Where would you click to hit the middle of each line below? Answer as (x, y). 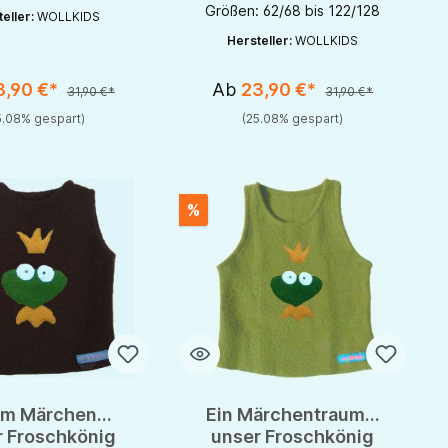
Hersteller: (261, 41)
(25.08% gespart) (293, 119)
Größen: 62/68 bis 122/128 (293, 11)
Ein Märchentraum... (292, 415)
